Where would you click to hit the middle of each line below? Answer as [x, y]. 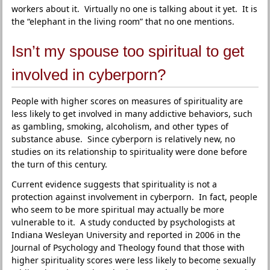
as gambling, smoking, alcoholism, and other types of [120, 126]
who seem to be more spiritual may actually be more [118, 209]
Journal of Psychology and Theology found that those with [128, 247]
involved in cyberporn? [89, 75]
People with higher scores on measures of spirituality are [127, 101]
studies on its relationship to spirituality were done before [130, 152]
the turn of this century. [60, 164]
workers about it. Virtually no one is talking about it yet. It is [135, 9]
